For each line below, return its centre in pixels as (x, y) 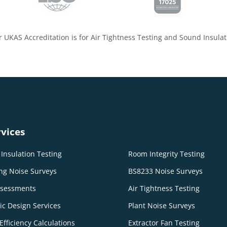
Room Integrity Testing (166, 154)
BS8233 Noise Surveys (165, 171)
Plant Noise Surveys (161, 206)
